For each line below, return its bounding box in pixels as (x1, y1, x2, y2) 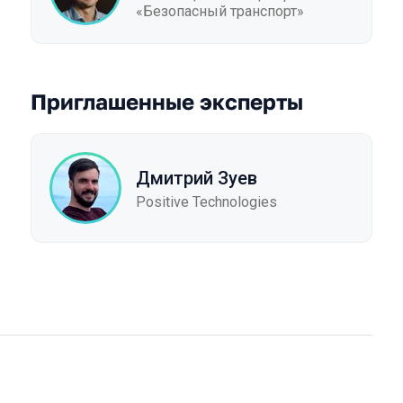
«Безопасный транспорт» (136, 3, 304, 20)
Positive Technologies (136, 193, 277, 210)
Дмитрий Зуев (136, 166, 257, 189)
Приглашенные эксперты (31, 88, 303, 114)
